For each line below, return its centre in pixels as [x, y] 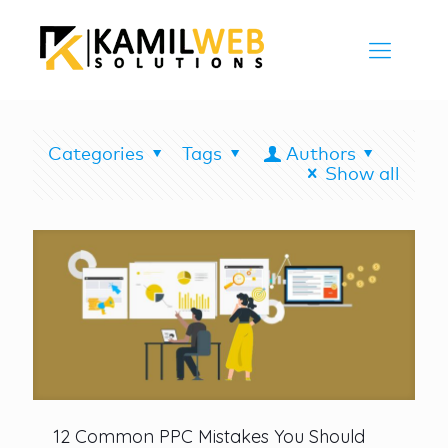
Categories [96, 155]
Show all [362, 175]
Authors [320, 155]
